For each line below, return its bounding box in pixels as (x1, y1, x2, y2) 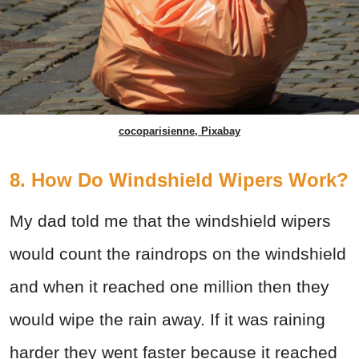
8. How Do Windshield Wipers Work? (10, 169, 349, 192)
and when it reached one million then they (10, 277, 329, 296)
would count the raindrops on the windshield (10, 244, 346, 264)
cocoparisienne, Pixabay (119, 125, 240, 138)
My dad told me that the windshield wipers (10, 212, 331, 231)
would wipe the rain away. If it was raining (10, 310, 325, 329)
